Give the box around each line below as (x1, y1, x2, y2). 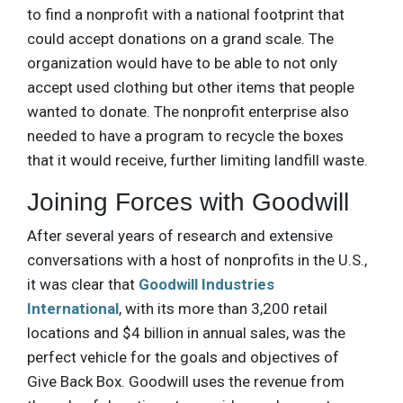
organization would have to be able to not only (27, 53, 337, 72)
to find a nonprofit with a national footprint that (27, 4, 345, 23)
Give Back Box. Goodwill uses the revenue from (27, 372, 345, 390)
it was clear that (27, 274, 139, 293)
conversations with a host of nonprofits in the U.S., (27, 250, 367, 269)
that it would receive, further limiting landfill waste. (27, 150, 368, 169)
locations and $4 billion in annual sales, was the (27, 323, 345, 342)
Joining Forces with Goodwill (27, 187, 349, 216)
